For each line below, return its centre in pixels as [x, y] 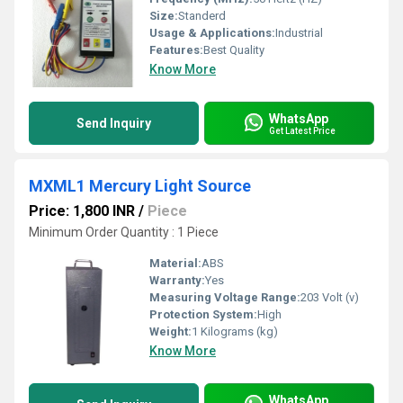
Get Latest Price [302, 130]
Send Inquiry [114, 123]
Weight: [170, 331]
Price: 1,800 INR [82, 211]
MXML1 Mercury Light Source [140, 186]
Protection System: [203, 314]
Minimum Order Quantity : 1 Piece [124, 232]
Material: [175, 263]
